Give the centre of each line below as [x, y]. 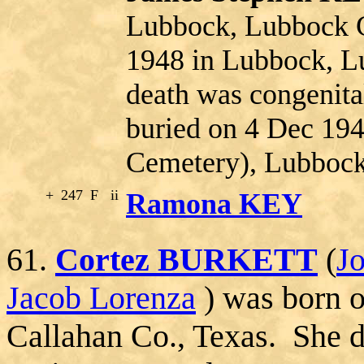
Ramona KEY [214, 204]
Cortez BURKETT [186, 259]
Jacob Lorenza [101, 297]
